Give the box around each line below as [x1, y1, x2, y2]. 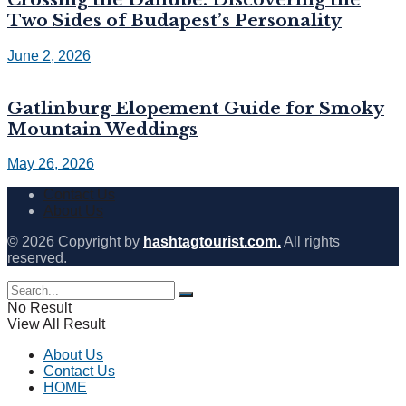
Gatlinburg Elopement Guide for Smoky [7, 97, 384, 119]
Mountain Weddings [7, 118, 198, 140]
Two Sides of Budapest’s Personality [7, 10, 342, 32]
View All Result [7, 316, 105, 333]
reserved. [7, 250, 67, 266]
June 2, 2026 [7, 47, 91, 63]
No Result [7, 300, 72, 316]
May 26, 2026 [7, 156, 94, 172]
